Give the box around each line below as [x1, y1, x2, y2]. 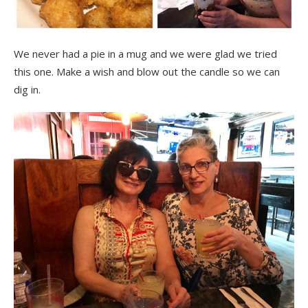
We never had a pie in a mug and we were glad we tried [14, 46, 277, 60]
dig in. [14, 82, 41, 96]
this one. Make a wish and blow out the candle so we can [14, 64, 280, 78]
